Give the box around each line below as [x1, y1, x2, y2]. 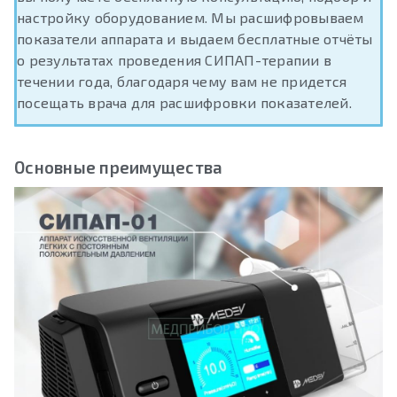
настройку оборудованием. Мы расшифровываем [17, 9, 364, 27]
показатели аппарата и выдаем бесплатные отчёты [17, 30, 373, 48]
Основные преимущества [14, 157, 223, 178]
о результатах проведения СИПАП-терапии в [17, 51, 331, 69]
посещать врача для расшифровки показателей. [17, 94, 352, 112]
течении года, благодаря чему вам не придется [17, 73, 346, 90]
